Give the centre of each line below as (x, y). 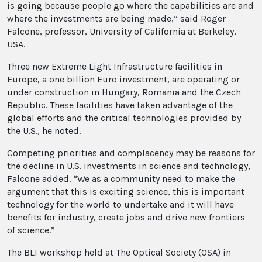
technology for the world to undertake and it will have (120, 205)
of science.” (31, 230)
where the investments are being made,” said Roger (116, 19)
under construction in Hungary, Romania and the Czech (124, 92)
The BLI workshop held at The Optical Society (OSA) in (119, 253)
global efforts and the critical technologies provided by (124, 118)
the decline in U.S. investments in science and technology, (129, 166)
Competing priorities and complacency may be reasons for (131, 153)
